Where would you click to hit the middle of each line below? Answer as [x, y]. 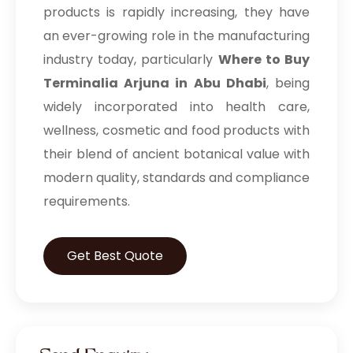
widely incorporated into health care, [176, 107]
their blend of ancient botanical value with [176, 154]
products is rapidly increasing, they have [176, 13]
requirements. [87, 202]
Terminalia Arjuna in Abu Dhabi [155, 84]
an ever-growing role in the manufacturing [176, 36]
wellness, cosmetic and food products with [176, 131]
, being [288, 84]
